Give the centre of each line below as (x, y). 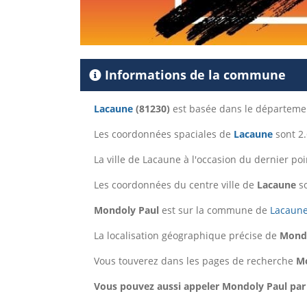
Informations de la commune (194, 74)
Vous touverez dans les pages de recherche (195, 260)
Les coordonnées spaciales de (164, 134)
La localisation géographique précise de (187, 235)
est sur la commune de (214, 210)
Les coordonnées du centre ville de (175, 184)
